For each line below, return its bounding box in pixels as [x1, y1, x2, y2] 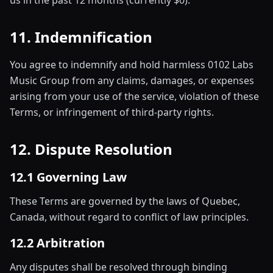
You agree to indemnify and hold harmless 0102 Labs [10, 58, 253, 71]
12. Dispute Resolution [10, 139, 172, 159]
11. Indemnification [10, 27, 152, 47]
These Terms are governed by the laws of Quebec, [10, 194, 240, 208]
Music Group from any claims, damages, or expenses [10, 74, 254, 87]
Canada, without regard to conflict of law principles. [10, 210, 249, 224]
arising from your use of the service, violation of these [10, 90, 259, 103]
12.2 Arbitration [10, 235, 105, 251]
